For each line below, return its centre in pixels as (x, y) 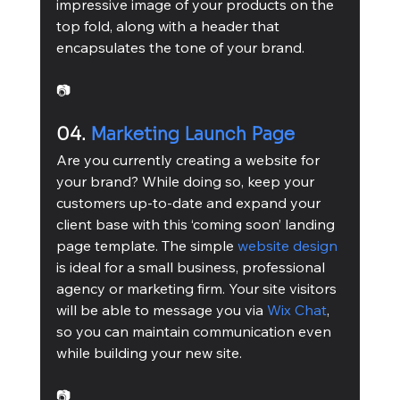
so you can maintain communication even (195, 331)
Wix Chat (296, 309)
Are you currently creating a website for (189, 159)
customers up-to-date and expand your (190, 202)
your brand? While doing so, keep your (187, 181)
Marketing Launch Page (192, 134)
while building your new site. (149, 352)
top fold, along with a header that (169, 25)
